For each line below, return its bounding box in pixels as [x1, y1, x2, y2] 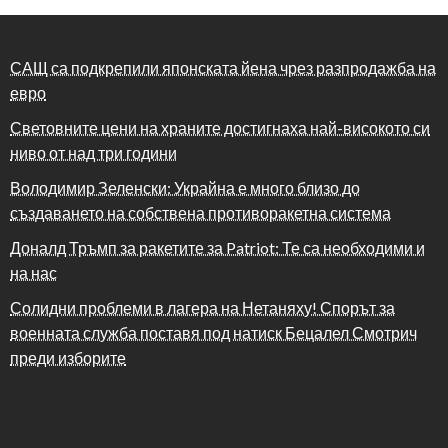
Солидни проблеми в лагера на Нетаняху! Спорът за [10, 298, 395, 318]
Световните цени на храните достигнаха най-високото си [10, 118, 430, 138]
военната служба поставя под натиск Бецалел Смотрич [10, 323, 417, 343]
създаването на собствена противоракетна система [10, 203, 391, 223]
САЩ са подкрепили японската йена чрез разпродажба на [10, 58, 436, 78]
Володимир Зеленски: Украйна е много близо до [10, 178, 360, 198]
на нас [10, 263, 57, 283]
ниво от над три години [10, 143, 177, 163]
